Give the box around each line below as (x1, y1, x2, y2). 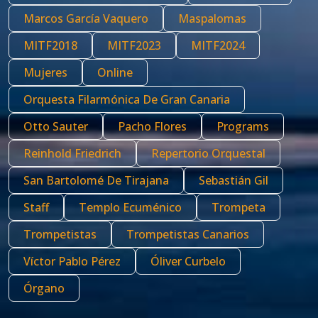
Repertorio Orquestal (151, 146, 265, 161)
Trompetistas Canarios (126, 226, 249, 242)
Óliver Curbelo (150, 253, 226, 269)
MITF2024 (191, 38, 245, 53)
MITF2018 (23, 38, 77, 53)
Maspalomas (178, 11, 246, 26)
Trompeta (212, 199, 265, 215)
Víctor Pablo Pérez (23, 253, 121, 269)
